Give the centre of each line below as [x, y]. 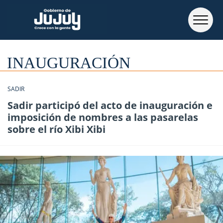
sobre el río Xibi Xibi [56, 129]
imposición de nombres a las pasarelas [103, 117]
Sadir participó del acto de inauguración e [110, 105]
